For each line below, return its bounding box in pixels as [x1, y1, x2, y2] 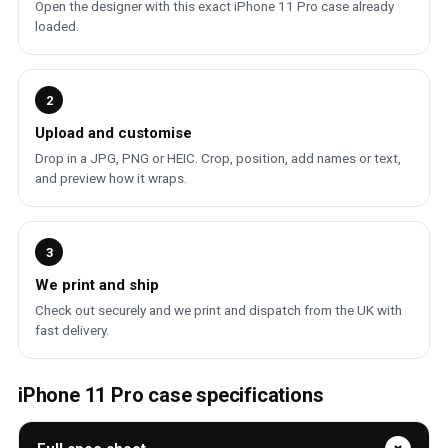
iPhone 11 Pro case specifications [18, 383, 324, 407]
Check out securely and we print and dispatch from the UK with [35, 302, 402, 318]
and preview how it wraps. [35, 170, 187, 186]
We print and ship [35, 276, 159, 294]
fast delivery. [35, 322, 109, 338]
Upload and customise [35, 124, 192, 142]
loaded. [35, 18, 79, 34]
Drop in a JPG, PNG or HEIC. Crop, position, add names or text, [35, 150, 401, 166]
